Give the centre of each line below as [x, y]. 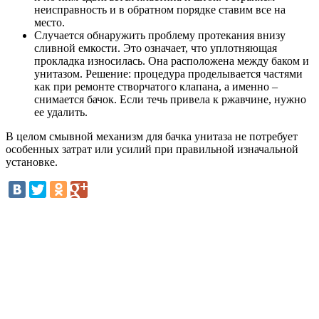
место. [49, 23]
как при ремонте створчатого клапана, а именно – [156, 87]
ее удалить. [61, 113]
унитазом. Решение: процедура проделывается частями [168, 74]
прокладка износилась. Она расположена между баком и [172, 61]
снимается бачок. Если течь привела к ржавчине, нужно [170, 100]
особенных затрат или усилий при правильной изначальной [152, 150]
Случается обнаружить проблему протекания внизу [160, 36]
